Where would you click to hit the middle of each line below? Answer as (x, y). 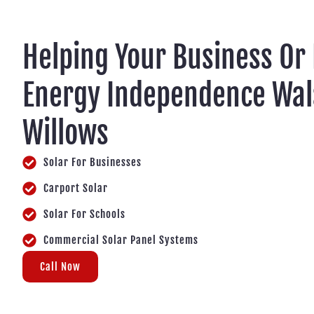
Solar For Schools (84, 214)
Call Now (60, 266)
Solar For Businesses (93, 162)
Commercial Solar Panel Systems (121, 240)
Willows (66, 132)
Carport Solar (76, 188)
